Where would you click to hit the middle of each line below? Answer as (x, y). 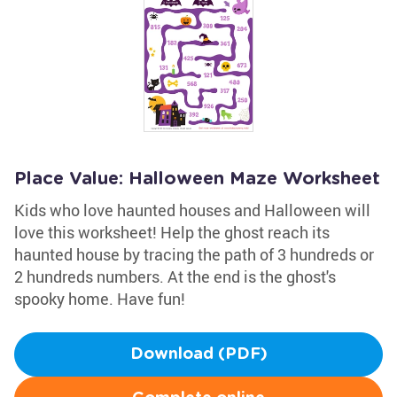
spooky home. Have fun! (100, 299)
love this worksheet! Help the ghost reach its (172, 232)
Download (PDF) (198, 354)
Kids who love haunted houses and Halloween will (192, 210)
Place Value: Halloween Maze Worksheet (197, 179)
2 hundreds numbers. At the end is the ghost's (175, 276)
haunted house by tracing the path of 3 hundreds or (194, 254)
